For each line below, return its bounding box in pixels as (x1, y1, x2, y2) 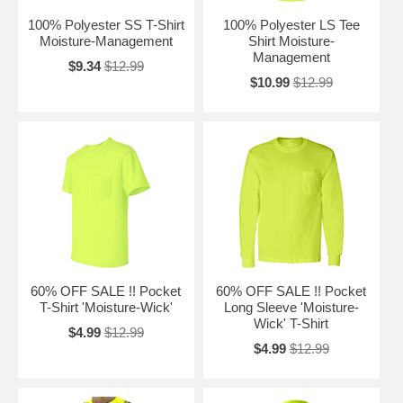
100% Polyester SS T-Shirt (27, 17, 184, 32)
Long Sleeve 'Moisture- (223, 300, 359, 315)
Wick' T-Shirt (254, 316, 329, 331)
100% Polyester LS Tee (222, 17, 360, 32)
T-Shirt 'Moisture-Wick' (39, 300, 173, 315)
